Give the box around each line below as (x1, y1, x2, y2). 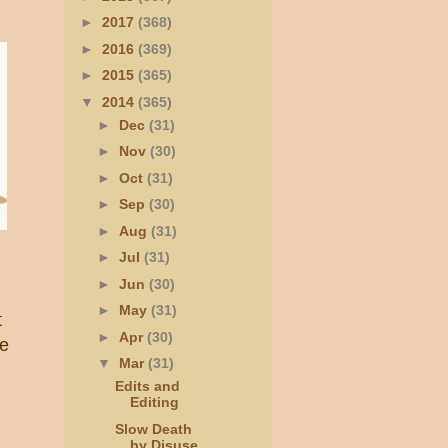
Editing (129, 394, 179, 411)
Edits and (114, 378, 180, 395)
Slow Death (114, 420, 192, 437)
